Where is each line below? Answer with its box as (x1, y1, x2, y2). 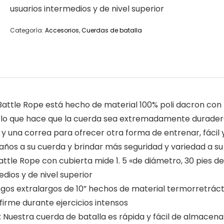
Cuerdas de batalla (81, 26, 142, 34)
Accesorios (45, 26, 79, 34)
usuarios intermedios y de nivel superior (10, 3, 164, 14)
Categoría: (10, 26, 45, 34)
